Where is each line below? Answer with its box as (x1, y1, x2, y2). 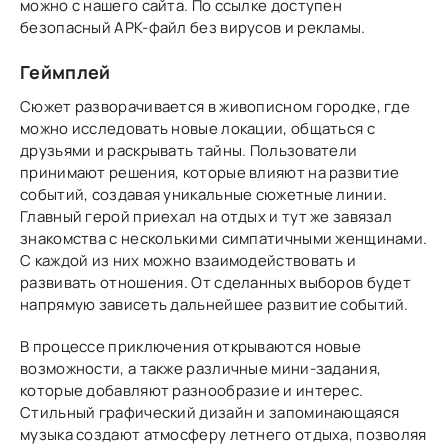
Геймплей (20, 60, 111, 85)
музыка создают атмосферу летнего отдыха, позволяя (20, 424, 427, 446)
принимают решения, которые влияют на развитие (20, 162, 400, 184)
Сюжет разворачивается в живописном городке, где (20, 96, 411, 118)
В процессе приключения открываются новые (20, 336, 361, 358)
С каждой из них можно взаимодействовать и (20, 250, 357, 272)
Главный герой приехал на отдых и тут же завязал (20, 206, 393, 228)
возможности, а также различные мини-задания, (20, 358, 382, 380)
